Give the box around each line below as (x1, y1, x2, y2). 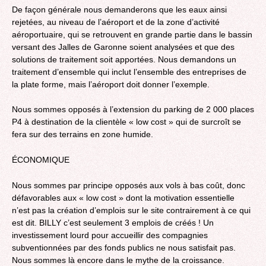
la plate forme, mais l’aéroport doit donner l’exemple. (12, 79, 210, 89)
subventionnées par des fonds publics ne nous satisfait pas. (12, 242, 236, 252)
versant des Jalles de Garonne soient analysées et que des (12, 42, 235, 52)
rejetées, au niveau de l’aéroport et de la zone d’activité (12, 17, 220, 27)
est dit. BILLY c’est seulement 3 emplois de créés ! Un (12, 217, 214, 227)
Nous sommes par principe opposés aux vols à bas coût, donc (12, 180, 245, 190)
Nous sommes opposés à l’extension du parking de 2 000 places (12, 104, 254, 115)
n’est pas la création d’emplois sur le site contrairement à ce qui (12, 205, 251, 215)
